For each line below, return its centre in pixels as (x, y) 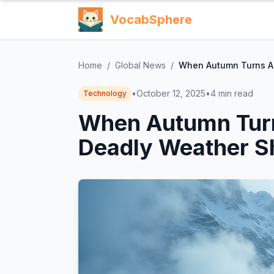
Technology (105, 93)
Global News (140, 65)
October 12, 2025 (171, 93)
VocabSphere (151, 20)
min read (236, 93)
